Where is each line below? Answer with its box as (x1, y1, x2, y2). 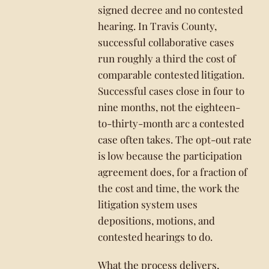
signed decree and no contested (98, 3, 244, 16)
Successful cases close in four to (98, 84, 245, 97)
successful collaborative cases (98, 35, 235, 49)
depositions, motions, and (98, 214, 216, 227)
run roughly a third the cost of (98, 52, 237, 65)
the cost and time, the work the (98, 181, 240, 195)
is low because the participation (98, 149, 243, 162)
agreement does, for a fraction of (98, 165, 248, 178)
